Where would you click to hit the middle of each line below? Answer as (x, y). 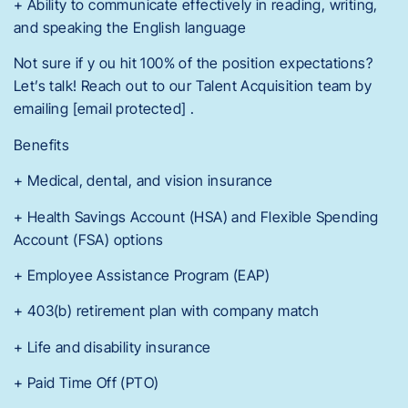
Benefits (42, 144)
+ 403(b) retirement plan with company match (167, 311)
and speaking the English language (130, 27)
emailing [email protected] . (104, 109)
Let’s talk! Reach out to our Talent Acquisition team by (193, 86)
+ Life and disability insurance (112, 347)
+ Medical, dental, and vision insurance (143, 181)
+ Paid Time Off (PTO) (87, 383)
